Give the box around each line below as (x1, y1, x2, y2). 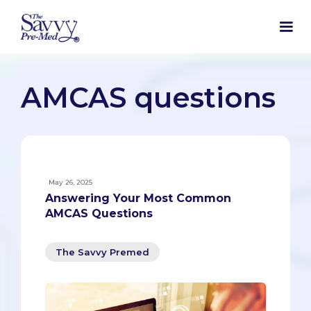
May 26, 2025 (49, 178, 92, 187)
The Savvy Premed (56, 246, 149, 258)
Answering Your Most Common (45, 192, 231, 205)
